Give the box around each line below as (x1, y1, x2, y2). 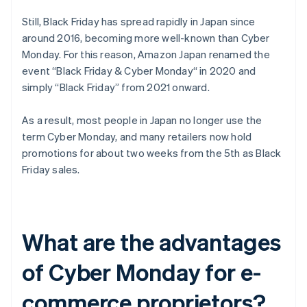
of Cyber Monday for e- (22, 257, 261, 287)
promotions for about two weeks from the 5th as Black (22, 146, 282, 160)
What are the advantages (22, 227, 281, 257)
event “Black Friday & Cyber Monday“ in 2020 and (22, 64, 256, 78)
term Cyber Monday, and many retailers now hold (22, 130, 252, 144)
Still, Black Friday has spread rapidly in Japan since (22, 14, 256, 29)
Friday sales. (22, 162, 80, 177)
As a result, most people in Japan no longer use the (22, 113, 262, 127)
